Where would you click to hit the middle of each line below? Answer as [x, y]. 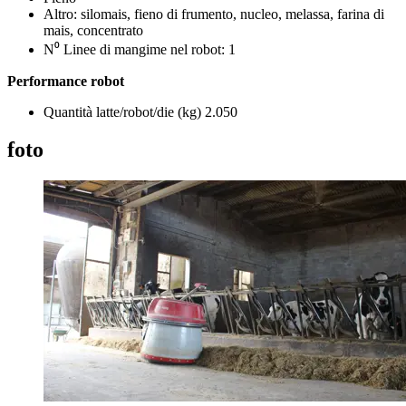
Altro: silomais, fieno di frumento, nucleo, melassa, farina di [214, 14]
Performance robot [66, 81]
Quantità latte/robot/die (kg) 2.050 [140, 111]
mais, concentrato [93, 30]
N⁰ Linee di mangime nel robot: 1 [140, 49]
